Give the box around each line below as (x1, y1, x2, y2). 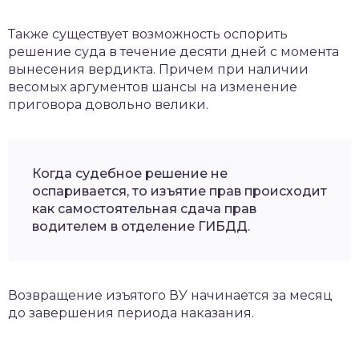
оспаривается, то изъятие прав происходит (32, 183, 327, 199)
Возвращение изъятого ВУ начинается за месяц (8, 287, 333, 303)
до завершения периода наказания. (8, 305, 254, 321)
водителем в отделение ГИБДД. (32, 218, 250, 234)
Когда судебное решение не (32, 165, 228, 181)
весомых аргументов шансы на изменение (8, 79, 297, 95)
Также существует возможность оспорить (8, 26, 288, 42)
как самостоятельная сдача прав (32, 200, 256, 216)
